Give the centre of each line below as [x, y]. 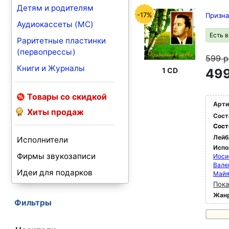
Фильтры [33, 203]
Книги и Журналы [51, 68]
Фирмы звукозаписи [56, 156]
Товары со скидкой [67, 97]
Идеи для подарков [55, 173]
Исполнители [42, 140]
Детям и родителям [55, 8]
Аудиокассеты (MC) [55, 24]
